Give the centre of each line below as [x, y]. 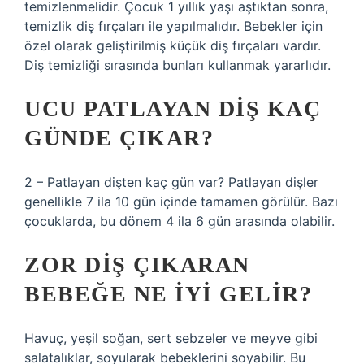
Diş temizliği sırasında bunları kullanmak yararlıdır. [178, 65]
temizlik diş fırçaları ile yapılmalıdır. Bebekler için [173, 26]
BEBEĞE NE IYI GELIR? [168, 294]
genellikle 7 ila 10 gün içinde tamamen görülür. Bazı [181, 201]
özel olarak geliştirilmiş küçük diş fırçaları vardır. [173, 45]
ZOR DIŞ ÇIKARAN [137, 264]
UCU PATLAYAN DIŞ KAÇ [173, 108]
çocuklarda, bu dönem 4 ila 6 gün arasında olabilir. [180, 221]
